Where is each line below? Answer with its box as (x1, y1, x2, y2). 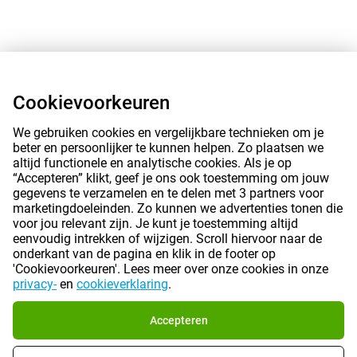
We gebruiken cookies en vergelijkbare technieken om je (13, 125, 324, 140)
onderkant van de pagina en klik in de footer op (13, 246, 276, 261)
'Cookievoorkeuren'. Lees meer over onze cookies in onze (13, 261, 328, 277)
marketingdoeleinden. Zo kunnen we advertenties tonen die (13, 201, 343, 216)
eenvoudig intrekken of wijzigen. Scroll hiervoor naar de (13, 231, 322, 246)
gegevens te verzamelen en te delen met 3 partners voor (13, 186, 324, 201)
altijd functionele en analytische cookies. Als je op (13, 155, 292, 171)
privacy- (13, 277, 57, 292)
